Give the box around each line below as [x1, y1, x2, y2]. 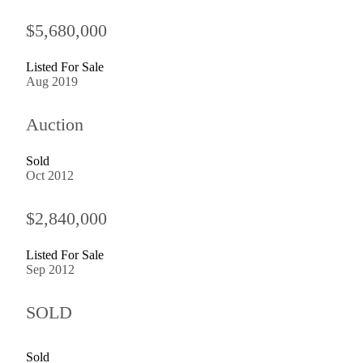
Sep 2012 [26, 262, 75, 276]
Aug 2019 [26, 74, 78, 88]
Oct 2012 [26, 168, 74, 182]
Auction [26, 113, 83, 135]
